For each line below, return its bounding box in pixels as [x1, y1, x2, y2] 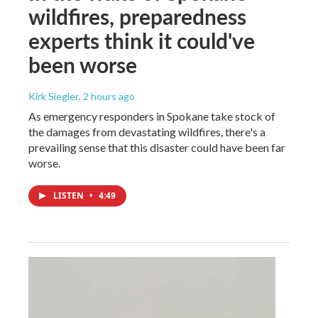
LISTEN [53, 189, 86, 202]
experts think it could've [28, 25, 255, 55]
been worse [28, 49, 137, 79]
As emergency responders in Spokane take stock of [28, 109, 275, 123]
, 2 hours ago [79, 89, 135, 102]
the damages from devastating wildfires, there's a [28, 124, 265, 138]
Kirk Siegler [28, 89, 79, 102]
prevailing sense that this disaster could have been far [28, 140, 285, 154]
